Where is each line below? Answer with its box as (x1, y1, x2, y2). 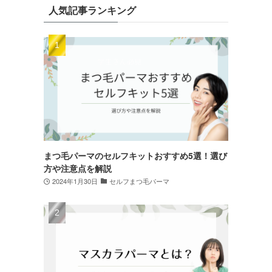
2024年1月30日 (52, 175, 98, 186)
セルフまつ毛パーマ (109, 175, 169, 186)
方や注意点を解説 (44, 161, 112, 174)
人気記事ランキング (49, 2, 136, 17)
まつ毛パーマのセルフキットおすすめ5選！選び (44, 149, 227, 161)
